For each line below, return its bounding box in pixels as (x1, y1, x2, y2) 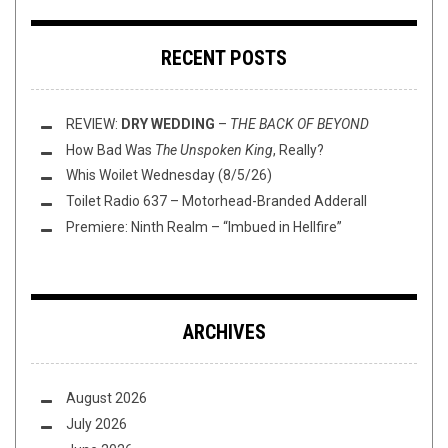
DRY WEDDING (121, 115, 215, 132)
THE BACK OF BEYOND (230, 115, 369, 132)
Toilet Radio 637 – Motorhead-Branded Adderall (66, 193, 367, 210)
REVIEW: (66, 115, 121, 132)
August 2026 (66, 390, 147, 407)
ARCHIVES (182, 320, 266, 345)
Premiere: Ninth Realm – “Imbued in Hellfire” (66, 219, 342, 236)
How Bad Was (66, 141, 155, 158)
